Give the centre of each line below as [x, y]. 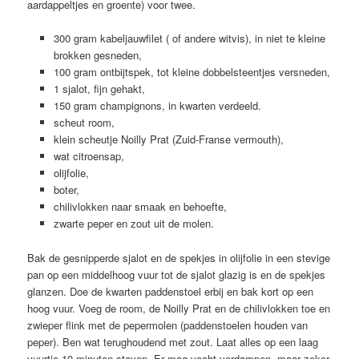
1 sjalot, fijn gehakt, [99, 89]
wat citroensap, [89, 156]
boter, [66, 190]
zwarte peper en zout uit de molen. [133, 224]
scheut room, [84, 123]
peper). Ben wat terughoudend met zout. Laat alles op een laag [173, 341]
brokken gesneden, [97, 55]
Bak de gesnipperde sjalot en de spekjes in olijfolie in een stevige [179, 257]
